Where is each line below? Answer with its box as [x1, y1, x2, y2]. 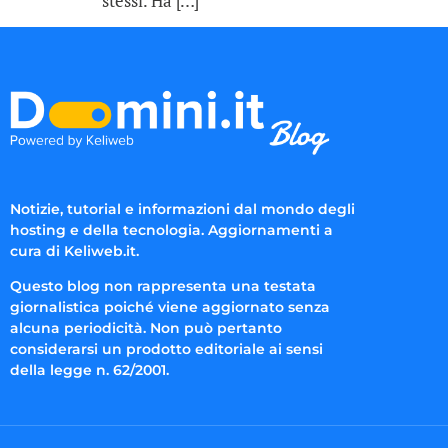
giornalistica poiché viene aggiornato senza [10, 297, 330, 316]
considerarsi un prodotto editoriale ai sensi [10, 339, 323, 358]
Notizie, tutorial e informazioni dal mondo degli [10, 199, 355, 218]
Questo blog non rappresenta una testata [10, 276, 316, 295]
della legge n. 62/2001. [10, 360, 169, 379]
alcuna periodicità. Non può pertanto [10, 318, 282, 337]
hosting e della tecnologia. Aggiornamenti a [10, 220, 333, 239]
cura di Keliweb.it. [10, 241, 139, 260]
